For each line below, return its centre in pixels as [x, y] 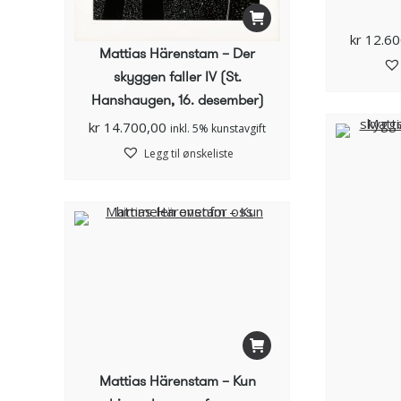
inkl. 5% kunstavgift [218, 128]
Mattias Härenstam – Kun [177, 380]
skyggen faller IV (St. [177, 76]
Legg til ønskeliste [188, 153]
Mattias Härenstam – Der [177, 53]
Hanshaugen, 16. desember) [177, 99]
